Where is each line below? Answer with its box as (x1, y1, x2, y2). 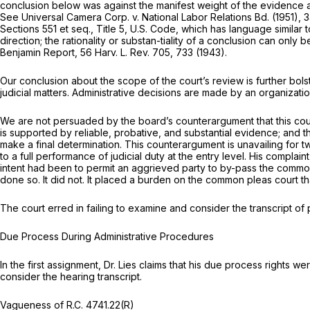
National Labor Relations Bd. (142, 10, 272, 23)
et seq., (60, 22, 96, 35)
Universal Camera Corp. (21, 10, 132, 23)
